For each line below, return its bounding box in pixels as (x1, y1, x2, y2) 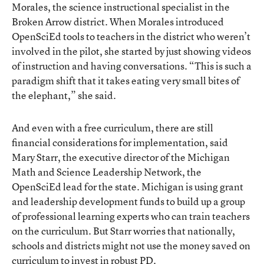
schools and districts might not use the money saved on (12, 238, 250, 252)
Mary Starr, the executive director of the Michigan (12, 150, 230, 164)
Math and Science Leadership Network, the (12, 164, 202, 179)
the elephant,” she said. (12, 88, 116, 102)
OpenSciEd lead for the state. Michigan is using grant (12, 179, 243, 193)
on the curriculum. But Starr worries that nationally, (12, 223, 235, 237)
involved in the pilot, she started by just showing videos (12, 44, 251, 58)
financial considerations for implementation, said (12, 135, 228, 149)
